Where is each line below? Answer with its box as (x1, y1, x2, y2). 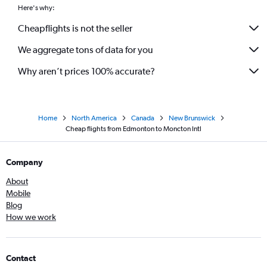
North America (71, 114, 117, 123)
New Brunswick (168, 114, 215, 123)
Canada (131, 114, 154, 123)
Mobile (6, 188, 30, 198)
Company (6, 157, 43, 167)
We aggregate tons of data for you (18, 44, 153, 55)
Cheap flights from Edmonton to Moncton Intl (66, 125, 201, 133)
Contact (6, 253, 36, 263)
